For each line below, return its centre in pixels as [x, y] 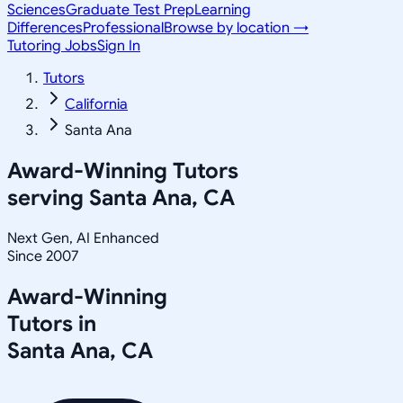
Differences [45, 28]
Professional [123, 28]
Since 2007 [43, 256]
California [96, 104]
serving [48, 197]
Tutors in [52, 323]
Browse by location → [236, 28]
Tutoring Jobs [52, 46]
